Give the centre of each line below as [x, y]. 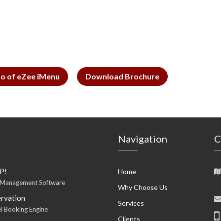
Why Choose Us [143, 187]
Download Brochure [122, 76]
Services [131, 203]
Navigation [143, 139]
